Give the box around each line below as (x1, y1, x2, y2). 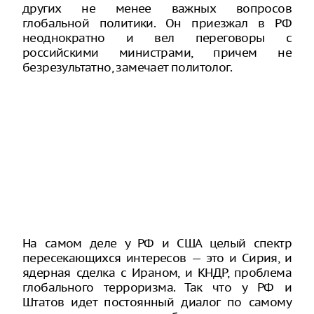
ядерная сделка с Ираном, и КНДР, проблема (22, 265, 292, 280)
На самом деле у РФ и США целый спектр (22, 235, 292, 251)
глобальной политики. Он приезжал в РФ (22, 15, 292, 31)
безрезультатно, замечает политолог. (22, 60, 232, 75)
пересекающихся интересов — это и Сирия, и (22, 250, 292, 266)
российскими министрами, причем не (22, 45, 292, 60)
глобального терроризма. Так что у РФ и (22, 280, 292, 295)
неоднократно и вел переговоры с (22, 30, 292, 46)
